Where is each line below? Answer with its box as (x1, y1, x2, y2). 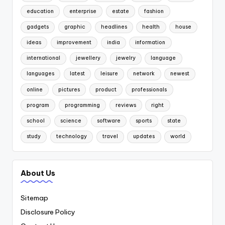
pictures (58, 86, 80, 93)
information (135, 39, 166, 46)
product (95, 86, 117, 93)
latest (69, 70, 85, 77)
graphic (64, 23, 85, 30)
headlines (100, 23, 127, 30)
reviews (115, 101, 136, 108)
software (96, 117, 121, 124)
